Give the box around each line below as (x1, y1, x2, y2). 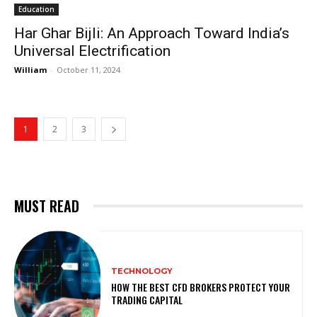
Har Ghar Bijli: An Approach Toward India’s (14, 24, 289, 42)
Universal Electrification (14, 42, 171, 59)
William (14, 64, 47, 75)
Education (18, 4, 54, 14)
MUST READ (14, 195, 79, 217)
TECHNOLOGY (111, 266, 173, 276)
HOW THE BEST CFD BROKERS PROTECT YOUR (111, 279, 291, 294)
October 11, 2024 (57, 64, 120, 75)
